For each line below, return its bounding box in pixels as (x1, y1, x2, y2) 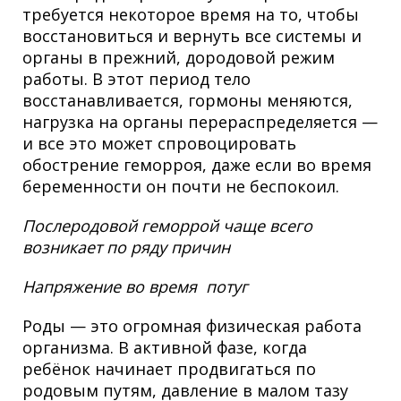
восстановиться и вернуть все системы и (22, 25, 362, 47)
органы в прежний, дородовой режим (22, 47, 335, 69)
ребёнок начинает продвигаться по (22, 358, 316, 380)
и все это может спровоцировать (22, 132, 296, 155)
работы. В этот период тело (22, 68, 251, 90)
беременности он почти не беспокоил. (22, 175, 339, 198)
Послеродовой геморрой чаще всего (22, 215, 312, 237)
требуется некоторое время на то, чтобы (22, 4, 359, 26)
